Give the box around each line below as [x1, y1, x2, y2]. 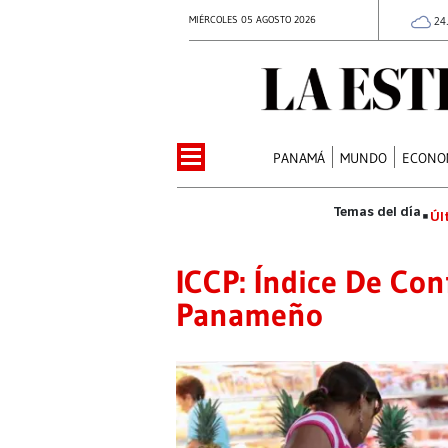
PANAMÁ [273, 148, 326, 167]
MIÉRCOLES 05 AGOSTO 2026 [189, 13, 316, 26]
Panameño [176, 294, 323, 334]
